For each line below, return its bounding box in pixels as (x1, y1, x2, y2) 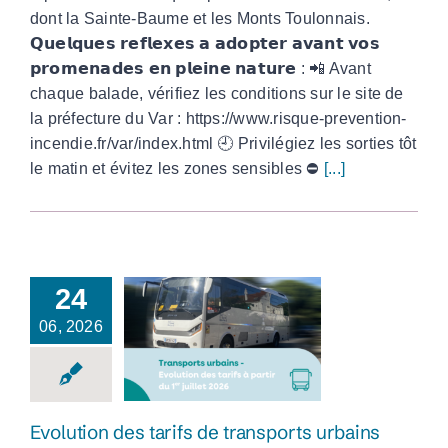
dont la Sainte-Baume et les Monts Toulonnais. (30, 10, 370, 28)
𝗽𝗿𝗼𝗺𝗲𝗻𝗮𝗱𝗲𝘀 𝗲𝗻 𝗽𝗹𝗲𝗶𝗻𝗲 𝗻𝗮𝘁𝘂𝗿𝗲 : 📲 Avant (30, 60, 371, 78)
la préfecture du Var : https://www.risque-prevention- (30, 110, 407, 128)
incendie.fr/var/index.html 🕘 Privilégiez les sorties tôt (30, 135, 417, 153)
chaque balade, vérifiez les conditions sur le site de (30, 85, 404, 103)
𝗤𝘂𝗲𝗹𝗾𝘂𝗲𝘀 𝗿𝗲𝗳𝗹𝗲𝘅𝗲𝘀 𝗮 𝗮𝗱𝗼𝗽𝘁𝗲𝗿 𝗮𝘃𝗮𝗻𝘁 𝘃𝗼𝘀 (30, 35, 380, 53)
